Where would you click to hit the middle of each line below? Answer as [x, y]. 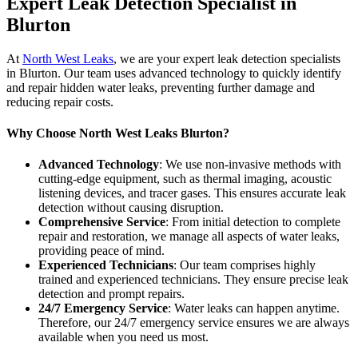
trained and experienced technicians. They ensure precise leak [193, 280]
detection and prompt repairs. [111, 294]
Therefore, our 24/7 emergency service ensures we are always [194, 323]
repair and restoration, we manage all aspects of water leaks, [189, 237]
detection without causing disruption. [131, 208]
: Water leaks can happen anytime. [254, 308]
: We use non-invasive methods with [250, 165]
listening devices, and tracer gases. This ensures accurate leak [192, 193]
